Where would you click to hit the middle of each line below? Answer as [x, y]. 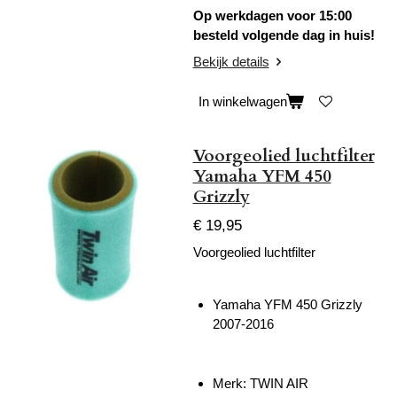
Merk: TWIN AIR [261, 383]
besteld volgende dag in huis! [284, 35]
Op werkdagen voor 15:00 [272, 16]
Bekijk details [231, 61]
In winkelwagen [242, 102]
